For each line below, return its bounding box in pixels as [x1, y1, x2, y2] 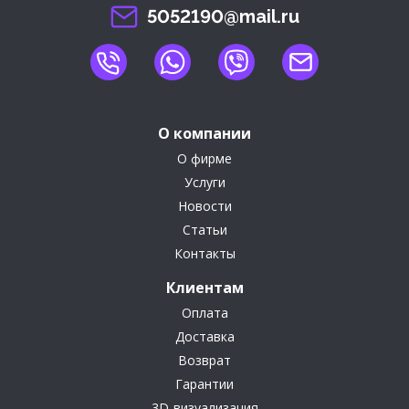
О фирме [177, 149, 232, 167]
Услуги [184, 173, 225, 191]
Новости [177, 196, 232, 215]
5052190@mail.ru [146, 5, 299, 28]
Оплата [181, 303, 228, 321]
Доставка [174, 327, 235, 345]
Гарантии [175, 374, 234, 393]
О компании [158, 122, 251, 143]
